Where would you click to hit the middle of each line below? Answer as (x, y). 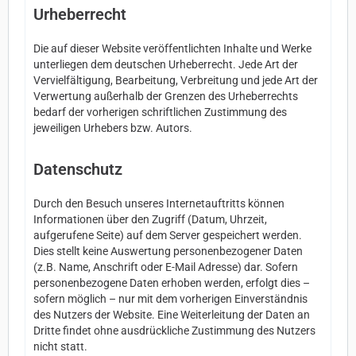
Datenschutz (78, 169)
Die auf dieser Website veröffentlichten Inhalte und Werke (172, 48)
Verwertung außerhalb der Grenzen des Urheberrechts (166, 96)
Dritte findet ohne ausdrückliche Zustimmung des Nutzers (174, 331)
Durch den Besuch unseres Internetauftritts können (159, 203)
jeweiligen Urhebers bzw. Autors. (113, 128)
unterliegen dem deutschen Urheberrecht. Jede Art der (166, 64)
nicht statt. (60, 346)
